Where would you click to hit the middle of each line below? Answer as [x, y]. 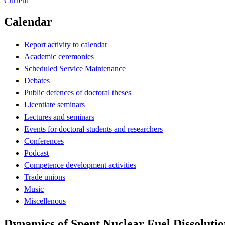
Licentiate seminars [54, 104]
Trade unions [45, 177]
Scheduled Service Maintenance [75, 68]
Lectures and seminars [59, 117]
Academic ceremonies [59, 56]
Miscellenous [45, 201]
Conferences [44, 141]
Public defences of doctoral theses [78, 92]
